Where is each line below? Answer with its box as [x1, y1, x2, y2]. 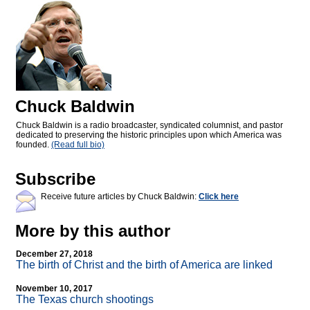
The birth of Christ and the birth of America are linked [16, 259, 273, 271]
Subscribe [15, 170, 95, 189]
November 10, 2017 [16, 284, 93, 294]
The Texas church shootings [16, 293, 154, 306]
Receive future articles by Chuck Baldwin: [41, 192, 199, 202]
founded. [16, 140, 51, 150]
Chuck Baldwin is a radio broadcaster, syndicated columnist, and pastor [16, 120, 283, 131]
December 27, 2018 [16, 249, 93, 259]
